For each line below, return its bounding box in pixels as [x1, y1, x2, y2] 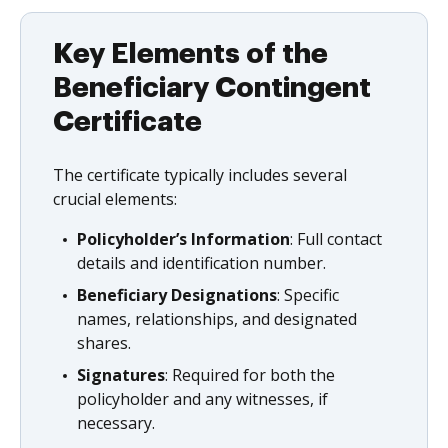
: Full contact [290, 228, 382, 250]
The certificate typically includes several [53, 164, 347, 186]
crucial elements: [53, 188, 177, 210]
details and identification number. [77, 252, 326, 274]
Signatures [77, 364, 165, 386]
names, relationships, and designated [77, 308, 357, 330]
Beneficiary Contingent [53, 74, 371, 102]
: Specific [277, 284, 339, 306]
